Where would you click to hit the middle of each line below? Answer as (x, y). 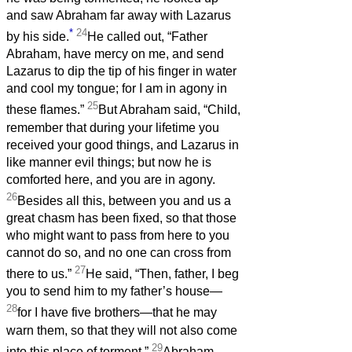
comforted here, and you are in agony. (111, 179)
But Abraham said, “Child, (169, 110)
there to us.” (40, 274)
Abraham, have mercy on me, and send (115, 54)
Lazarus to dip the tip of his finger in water (121, 71)
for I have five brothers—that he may (117, 313)
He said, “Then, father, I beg (162, 274)
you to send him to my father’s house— (114, 291)
